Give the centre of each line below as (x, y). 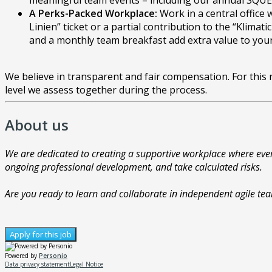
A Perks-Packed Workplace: (93, 14)
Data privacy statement (37, 264)
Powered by (22, 255)
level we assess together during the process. (106, 90)
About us (37, 125)
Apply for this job (41, 234)
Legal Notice (87, 264)
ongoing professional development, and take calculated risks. (134, 167)
